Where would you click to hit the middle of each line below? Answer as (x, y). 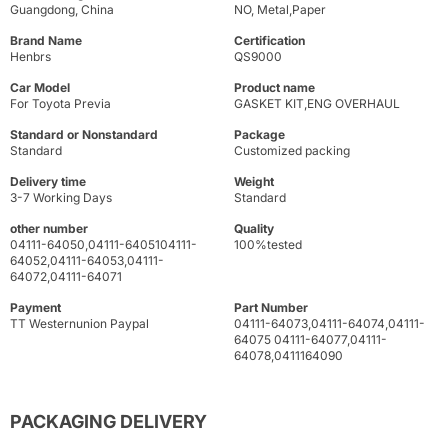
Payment (35, 308)
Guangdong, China (62, 10)
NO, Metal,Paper (280, 10)
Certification (269, 41)
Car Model (40, 88)
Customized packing (292, 151)
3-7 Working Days (61, 198)
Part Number (271, 308)
